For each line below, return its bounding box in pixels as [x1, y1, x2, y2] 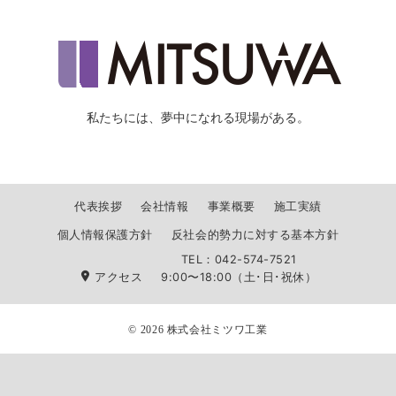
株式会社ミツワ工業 [166, 324, 268, 336]
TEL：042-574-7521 [180, 253, 297, 266]
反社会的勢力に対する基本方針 [171, 228, 339, 241]
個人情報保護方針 [57, 228, 153, 241]
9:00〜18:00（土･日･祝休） [161, 270, 317, 284]
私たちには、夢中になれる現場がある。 [87, 110, 309, 125]
